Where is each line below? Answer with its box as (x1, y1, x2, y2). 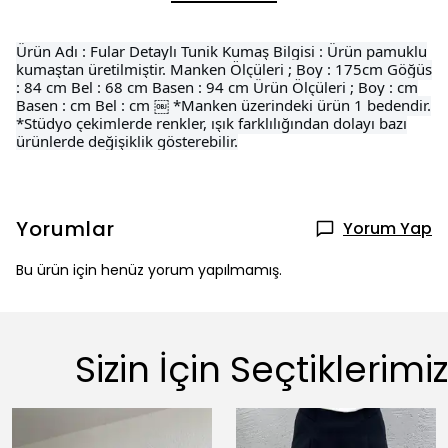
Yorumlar (16, 215, 115, 243)
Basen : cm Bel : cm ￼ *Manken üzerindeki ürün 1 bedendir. (16, 95, 431, 115)
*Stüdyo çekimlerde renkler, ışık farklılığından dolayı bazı (16, 113, 407, 133)
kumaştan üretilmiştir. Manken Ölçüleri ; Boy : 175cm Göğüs (16, 59, 432, 79)
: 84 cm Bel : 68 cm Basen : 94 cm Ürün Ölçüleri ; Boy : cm (16, 77, 418, 97)
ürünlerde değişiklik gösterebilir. (16, 131, 238, 151)
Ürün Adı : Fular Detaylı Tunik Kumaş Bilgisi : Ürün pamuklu (16, 41, 427, 61)
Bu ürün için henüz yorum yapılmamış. (16, 260, 282, 280)
